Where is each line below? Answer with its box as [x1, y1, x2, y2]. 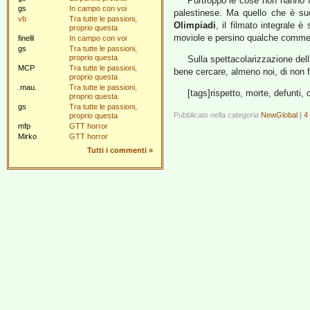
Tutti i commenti [87, 146, 147, 154]
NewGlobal [261, 111, 298, 119]
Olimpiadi [174, 20, 216, 30]
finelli [18, 34, 34, 42]
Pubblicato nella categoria [174, 111, 261, 119]
